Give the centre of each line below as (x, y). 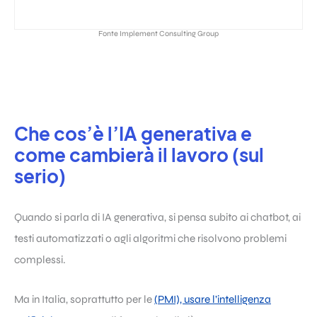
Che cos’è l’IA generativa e (133, 134)
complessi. (40, 259)
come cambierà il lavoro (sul (139, 155)
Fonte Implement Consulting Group (158, 34)
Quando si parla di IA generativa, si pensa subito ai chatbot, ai (157, 217)
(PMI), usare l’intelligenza (213, 299)
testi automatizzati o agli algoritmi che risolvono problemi (150, 238)
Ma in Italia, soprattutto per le (84, 299)
